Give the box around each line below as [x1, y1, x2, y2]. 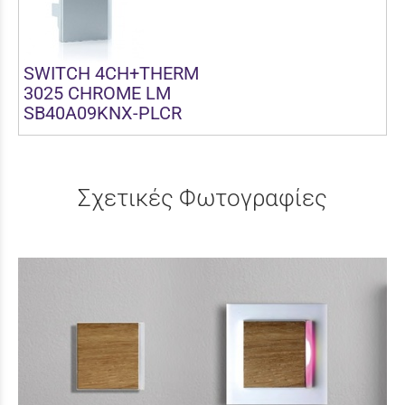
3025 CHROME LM [24, 81, 171, 104]
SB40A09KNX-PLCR [24, 101, 182, 124]
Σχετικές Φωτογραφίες [78, 184, 327, 212]
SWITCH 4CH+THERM [24, 61, 199, 84]
